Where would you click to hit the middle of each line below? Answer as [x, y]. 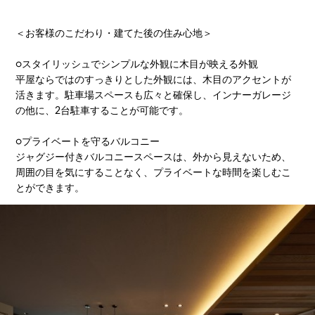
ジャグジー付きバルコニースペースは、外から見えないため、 [154, 157]
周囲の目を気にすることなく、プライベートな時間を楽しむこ [154, 173]
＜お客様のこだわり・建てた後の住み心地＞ [114, 34]
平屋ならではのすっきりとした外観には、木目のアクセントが [154, 80]
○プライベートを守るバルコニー [88, 142]
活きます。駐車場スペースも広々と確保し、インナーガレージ [154, 96]
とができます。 [50, 188]
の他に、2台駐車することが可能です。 [102, 111]
